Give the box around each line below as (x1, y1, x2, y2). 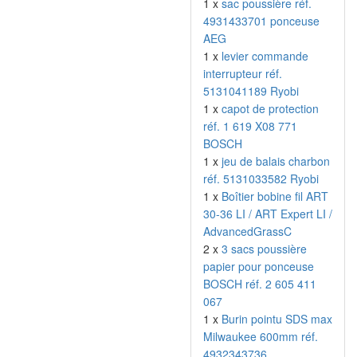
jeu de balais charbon (222, 153, 330, 169)
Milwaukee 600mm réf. (203, 328, 318, 344)
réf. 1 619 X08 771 (203, 118, 297, 134)
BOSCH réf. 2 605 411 (203, 276, 316, 292)
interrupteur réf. (203, 65, 282, 81)
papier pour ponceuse (203, 258, 314, 274)
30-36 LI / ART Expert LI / (203, 206, 332, 222)
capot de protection (222, 100, 319, 116)
